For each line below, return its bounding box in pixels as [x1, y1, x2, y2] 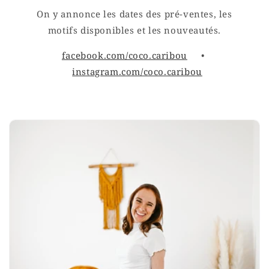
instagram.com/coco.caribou [72, 65, 202, 77]
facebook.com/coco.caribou [61, 49, 187, 61]
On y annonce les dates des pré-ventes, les [37, 7, 232, 20]
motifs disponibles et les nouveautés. [47, 23, 222, 36]
